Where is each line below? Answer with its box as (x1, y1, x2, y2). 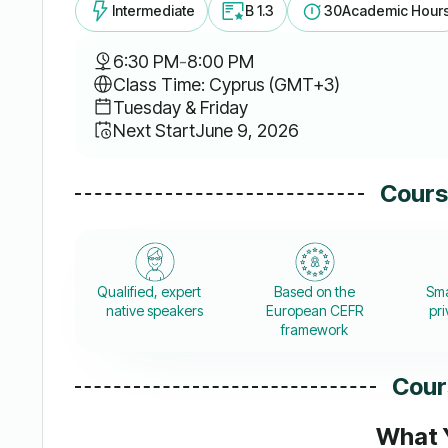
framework (281, 321, 349, 339)
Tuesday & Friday (112, 96, 248, 118)
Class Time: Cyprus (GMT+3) (112, 73, 340, 95)
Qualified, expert (97, 283, 213, 301)
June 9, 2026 (194, 119, 299, 141)
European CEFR (266, 302, 364, 320)
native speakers (106, 302, 204, 320)
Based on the (274, 283, 356, 301)
